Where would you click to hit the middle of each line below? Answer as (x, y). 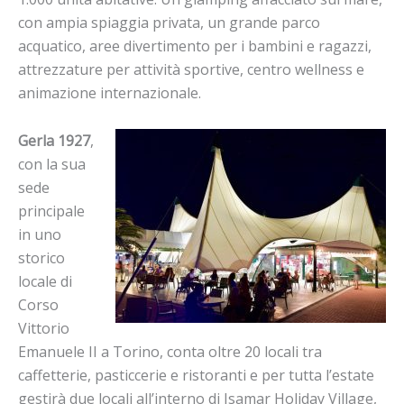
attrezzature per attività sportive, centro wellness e (191, 69)
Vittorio (44, 328)
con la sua (52, 164)
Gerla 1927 (54, 140)
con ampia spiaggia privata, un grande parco (169, 22)
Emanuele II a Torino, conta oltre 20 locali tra (170, 351)
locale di (45, 281)
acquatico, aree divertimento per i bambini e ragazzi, (195, 46)
